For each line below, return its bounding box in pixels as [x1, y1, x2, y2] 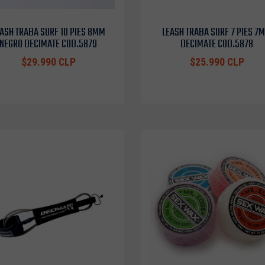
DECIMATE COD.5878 [180, 35, 253, 53]
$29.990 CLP [21, 56, 76, 68]
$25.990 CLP [189, 56, 244, 68]
